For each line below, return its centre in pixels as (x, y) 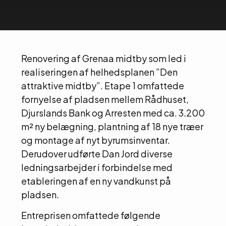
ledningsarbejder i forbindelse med (97, 167)
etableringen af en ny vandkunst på (96, 181)
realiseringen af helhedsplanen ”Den (99, 72)
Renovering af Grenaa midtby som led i (104, 58)
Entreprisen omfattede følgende (91, 215)
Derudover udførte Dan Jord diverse (97, 153)
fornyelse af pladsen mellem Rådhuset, (105, 99)
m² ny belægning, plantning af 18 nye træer (112, 126)
